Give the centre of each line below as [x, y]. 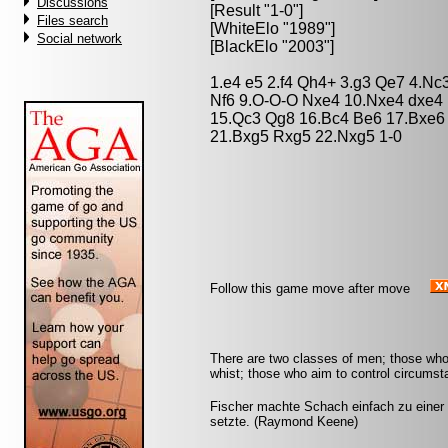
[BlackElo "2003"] [272, 46]
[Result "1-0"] [256, 10]
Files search [72, 20]
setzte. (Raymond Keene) [284, 421]
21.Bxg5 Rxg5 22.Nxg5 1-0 [306, 136]
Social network [79, 38]
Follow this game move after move [310, 288]
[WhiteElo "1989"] [272, 28]
